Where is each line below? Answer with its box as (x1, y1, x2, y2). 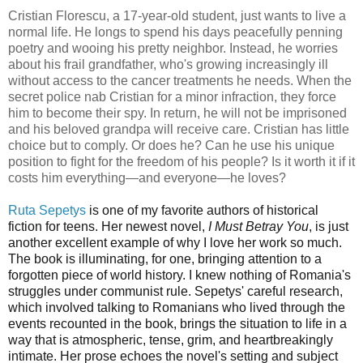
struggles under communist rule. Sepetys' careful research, (8, 284, 343, 298)
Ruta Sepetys (8, 203, 86, 217)
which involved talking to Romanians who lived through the (8, 300, 345, 314)
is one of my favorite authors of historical (86, 203, 318, 217)
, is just (309, 219, 348, 233)
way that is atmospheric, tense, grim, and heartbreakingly (8, 332, 333, 347)
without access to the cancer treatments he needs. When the (8, 73, 352, 88)
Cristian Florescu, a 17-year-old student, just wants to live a (8, 8, 346, 23)
